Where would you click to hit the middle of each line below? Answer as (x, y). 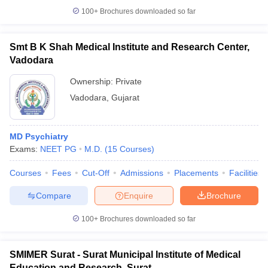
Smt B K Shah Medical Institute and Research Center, (130, 47)
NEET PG (58, 149)
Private (129, 81)
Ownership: (93, 81)
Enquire (138, 195)
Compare (53, 195)
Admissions (142, 173)
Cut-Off (96, 173)
